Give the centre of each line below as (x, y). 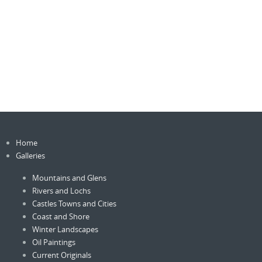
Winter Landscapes (65, 230)
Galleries (30, 155)
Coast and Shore (61, 217)
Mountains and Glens (69, 178)
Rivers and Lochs (61, 191)
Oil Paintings (54, 242)
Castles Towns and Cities (74, 204)
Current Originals (61, 255)
